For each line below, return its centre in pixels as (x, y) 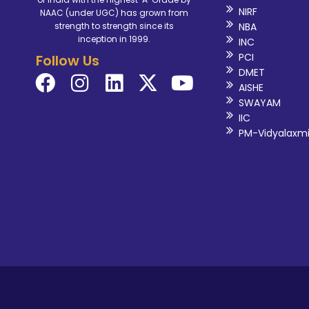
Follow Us (68, 60)
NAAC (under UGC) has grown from (114, 12)
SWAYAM (259, 102)
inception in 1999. (114, 39)
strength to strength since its (114, 26)
